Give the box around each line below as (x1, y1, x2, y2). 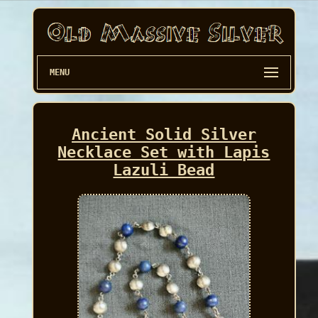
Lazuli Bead (113, 161, 215, 180)
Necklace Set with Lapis (57, 143, 270, 162)
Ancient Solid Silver (71, 126, 256, 144)
